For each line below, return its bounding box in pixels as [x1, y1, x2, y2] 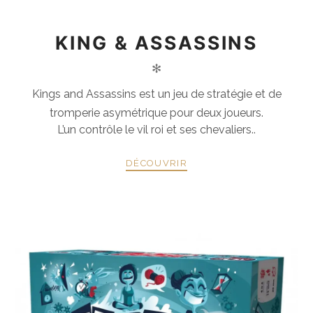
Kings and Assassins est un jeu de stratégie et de [31, 87, 282, 101]
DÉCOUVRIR [126, 158, 187, 169]
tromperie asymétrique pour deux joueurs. [50, 106, 263, 119]
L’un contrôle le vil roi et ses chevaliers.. [57, 123, 256, 136]
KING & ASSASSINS [55, 31, 258, 54]
